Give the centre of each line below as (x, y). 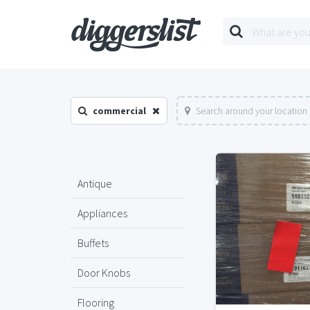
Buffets (93, 243)
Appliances (102, 213)
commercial (119, 111)
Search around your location (252, 111)
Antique (95, 183)
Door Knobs (104, 273)
